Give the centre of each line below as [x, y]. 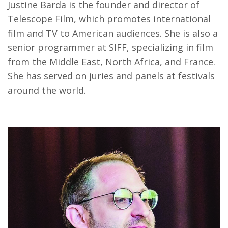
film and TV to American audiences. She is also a [113, 33]
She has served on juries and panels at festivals [111, 76]
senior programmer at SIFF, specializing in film [110, 48]
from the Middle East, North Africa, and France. [111, 62]
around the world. [48, 90]
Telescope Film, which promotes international [109, 19]
